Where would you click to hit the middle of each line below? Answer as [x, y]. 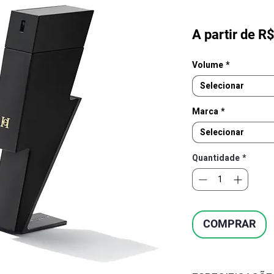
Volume [208, 65]
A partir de [225, 34]
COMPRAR [229, 224]
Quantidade [216, 158]
